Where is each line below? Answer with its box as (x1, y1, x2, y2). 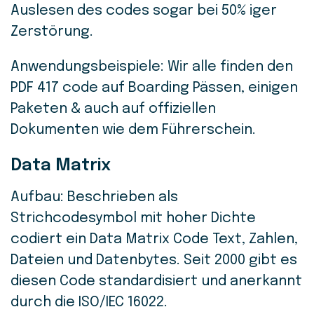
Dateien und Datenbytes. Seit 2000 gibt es (11, 253, 297, 268)
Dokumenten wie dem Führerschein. (11, 123, 259, 138)
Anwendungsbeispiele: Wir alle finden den (11, 60, 293, 75)
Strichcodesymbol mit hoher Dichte (11, 211, 256, 226)
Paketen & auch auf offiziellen (11, 102, 216, 117)
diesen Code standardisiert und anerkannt (11, 274, 302, 289)
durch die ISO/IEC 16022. (11, 295, 168, 310)
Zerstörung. (11, 25, 97, 40)
